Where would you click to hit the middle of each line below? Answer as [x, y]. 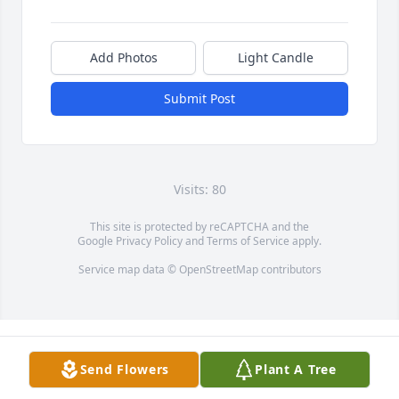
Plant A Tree [296, 369]
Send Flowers [125, 369]
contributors [289, 270]
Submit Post [199, 99]
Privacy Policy [149, 241]
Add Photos [123, 58]
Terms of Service [248, 241]
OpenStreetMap [218, 270]
